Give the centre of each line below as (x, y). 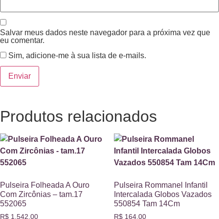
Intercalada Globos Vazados (163, 194)
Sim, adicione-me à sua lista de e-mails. (76, 55)
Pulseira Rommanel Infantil (161, 185)
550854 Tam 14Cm (147, 203)
